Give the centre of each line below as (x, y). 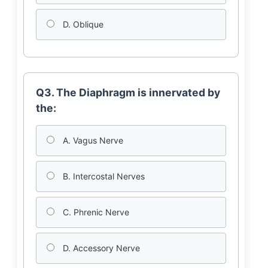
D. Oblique (82, 24)
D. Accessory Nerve (100, 248)
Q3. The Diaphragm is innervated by (128, 92)
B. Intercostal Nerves (102, 176)
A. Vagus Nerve (92, 140)
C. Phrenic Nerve (95, 212)
